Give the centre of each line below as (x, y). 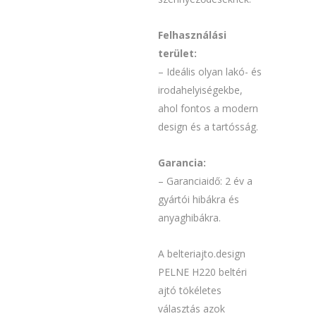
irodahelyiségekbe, (200, 90)
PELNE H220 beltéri (202, 272)
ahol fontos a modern (208, 109)
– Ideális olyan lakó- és (210, 72)
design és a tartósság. (208, 127)
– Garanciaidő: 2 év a (205, 181)
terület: (177, 54)
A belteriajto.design (202, 254)
